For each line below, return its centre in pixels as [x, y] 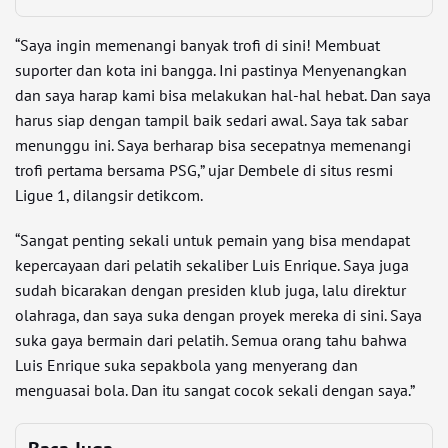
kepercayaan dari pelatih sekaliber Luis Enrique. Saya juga [212, 265]
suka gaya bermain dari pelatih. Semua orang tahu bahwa [211, 340]
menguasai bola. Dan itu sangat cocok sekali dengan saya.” [215, 390]
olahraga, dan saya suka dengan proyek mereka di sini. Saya [218, 315]
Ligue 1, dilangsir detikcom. [109, 195]
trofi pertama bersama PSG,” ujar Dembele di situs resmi [204, 170]
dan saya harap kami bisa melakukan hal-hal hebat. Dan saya [223, 95]
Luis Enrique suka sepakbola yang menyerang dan [186, 365]
